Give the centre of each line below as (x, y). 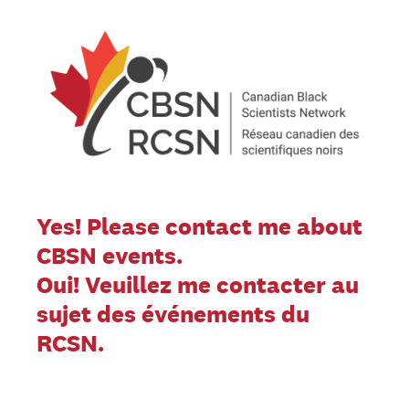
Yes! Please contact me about (199, 225)
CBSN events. (110, 255)
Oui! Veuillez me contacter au (198, 284)
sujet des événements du (173, 313)
